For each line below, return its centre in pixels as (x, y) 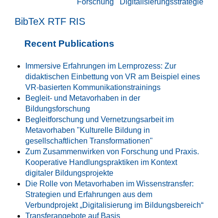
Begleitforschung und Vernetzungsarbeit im (100, 119)
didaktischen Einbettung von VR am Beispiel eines (113, 76)
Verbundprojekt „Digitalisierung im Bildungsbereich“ (114, 205)
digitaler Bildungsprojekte (69, 173)
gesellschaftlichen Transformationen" (89, 141)
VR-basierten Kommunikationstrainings (93, 87)
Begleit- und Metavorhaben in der (83, 98)
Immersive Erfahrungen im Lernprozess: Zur (101, 66)
